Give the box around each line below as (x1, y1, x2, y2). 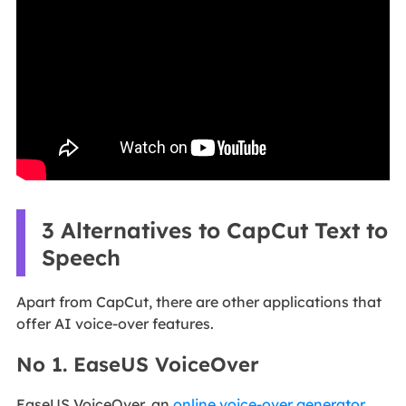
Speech (41, 244, 121, 272)
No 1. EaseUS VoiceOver (15, 352, 259, 378)
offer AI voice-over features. (15, 314, 214, 333)
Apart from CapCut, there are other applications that (15, 293, 382, 312)
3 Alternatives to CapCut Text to (41, 217, 388, 245)
